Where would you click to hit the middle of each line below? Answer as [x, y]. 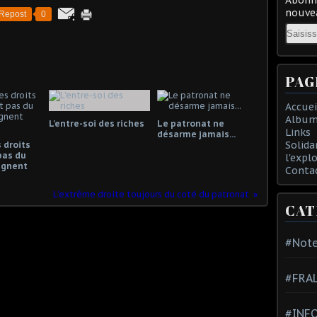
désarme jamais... [196, 134]
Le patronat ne [190, 123]
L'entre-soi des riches [97, 123]
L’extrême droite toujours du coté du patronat [151, 194]
